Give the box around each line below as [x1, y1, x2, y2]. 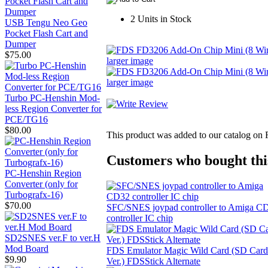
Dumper [5, 38, 36, 49]
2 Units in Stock [130, 14, 191, 25]
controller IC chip [106, 213, 173, 224]
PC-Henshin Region [5, 167, 81, 178]
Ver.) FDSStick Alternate [106, 256, 200, 267]
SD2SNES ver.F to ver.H [5, 232, 100, 243]
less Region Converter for [5, 103, 102, 114]
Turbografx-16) [5, 189, 63, 200]
